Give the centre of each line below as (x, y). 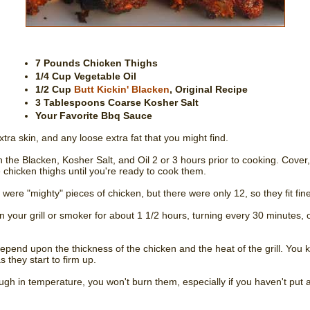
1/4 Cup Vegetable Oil (85, 76)
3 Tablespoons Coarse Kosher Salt (117, 103)
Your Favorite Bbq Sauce (93, 116)
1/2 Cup (54, 90)
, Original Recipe (208, 90)
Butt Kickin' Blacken (121, 90)
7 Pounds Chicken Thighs (96, 63)
